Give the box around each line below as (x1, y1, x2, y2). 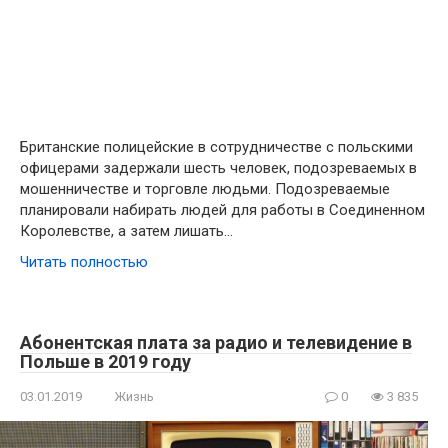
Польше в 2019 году (20, 351, 191, 373)
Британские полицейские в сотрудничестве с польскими (20, 138, 413, 157)
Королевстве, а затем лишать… (20, 222, 233, 241)
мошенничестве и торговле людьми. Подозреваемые (20, 180, 390, 199)
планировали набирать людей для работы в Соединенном (20, 201, 425, 220)
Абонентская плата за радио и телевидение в (20, 332, 412, 354)
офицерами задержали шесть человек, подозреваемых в (20, 159, 417, 178)
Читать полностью (20, 253, 148, 272)
